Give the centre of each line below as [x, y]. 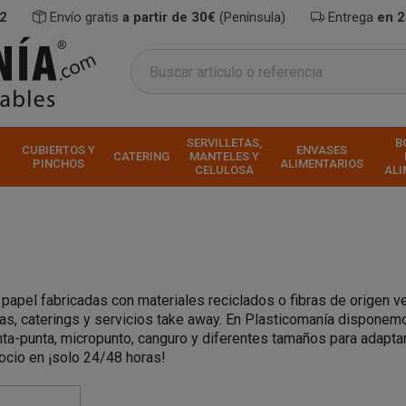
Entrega [351, 17]
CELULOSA [224, 170]
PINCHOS [58, 163]
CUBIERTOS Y [58, 150]
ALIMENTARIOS [322, 163]
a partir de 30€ [171, 17]
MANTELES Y [224, 157]
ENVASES [322, 150]
